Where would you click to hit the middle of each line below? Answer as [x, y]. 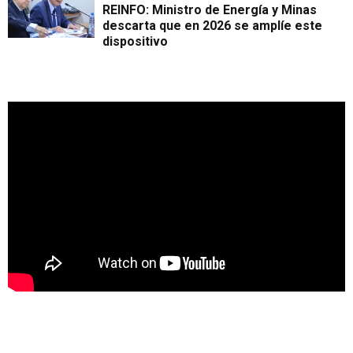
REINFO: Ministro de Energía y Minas [210, 10]
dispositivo [135, 42]
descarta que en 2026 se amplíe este [212, 26]
